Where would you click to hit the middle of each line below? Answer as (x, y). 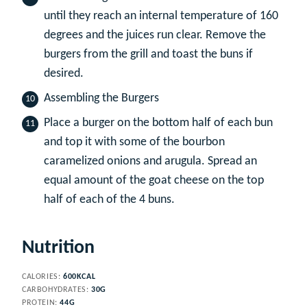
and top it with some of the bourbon (134, 143)
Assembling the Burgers (101, 99)
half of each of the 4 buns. (109, 200)
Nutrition (58, 248)
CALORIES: (42, 277)
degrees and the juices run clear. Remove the (155, 36)
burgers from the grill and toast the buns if (148, 55)
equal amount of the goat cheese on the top (154, 181)
